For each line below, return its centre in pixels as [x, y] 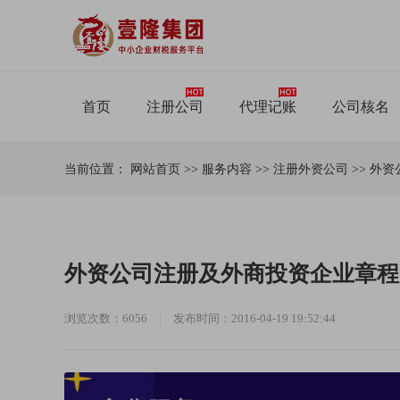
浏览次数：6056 [107, 318]
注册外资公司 [311, 169]
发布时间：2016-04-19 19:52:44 [254, 318]
